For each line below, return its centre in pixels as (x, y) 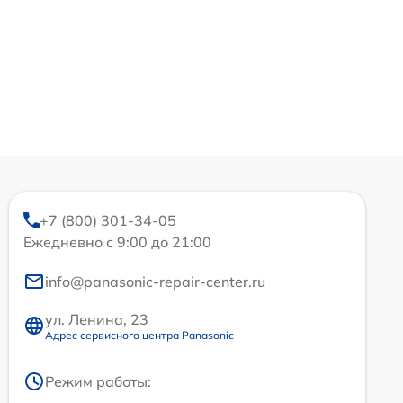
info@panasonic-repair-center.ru (155, 281)
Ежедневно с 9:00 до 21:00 (117, 242)
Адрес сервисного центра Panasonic (139, 335)
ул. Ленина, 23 (97, 319)
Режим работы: (98, 381)
